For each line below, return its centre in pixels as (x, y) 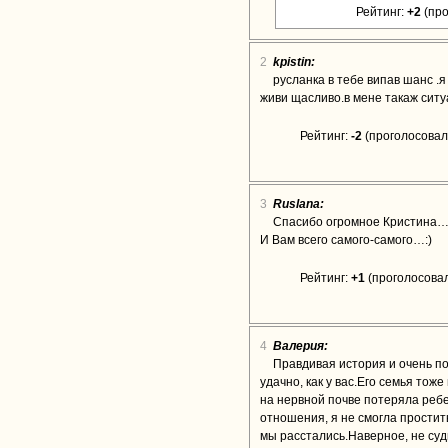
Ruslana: (298, 204)
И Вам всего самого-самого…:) (346, 240)
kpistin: (294, 62)
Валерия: (300, 346)
